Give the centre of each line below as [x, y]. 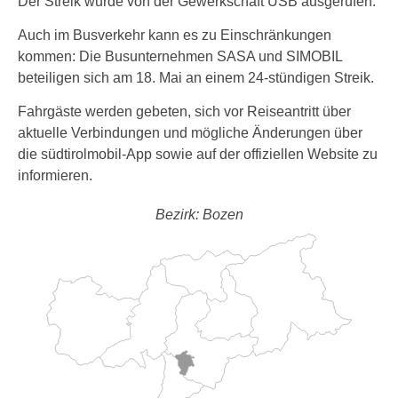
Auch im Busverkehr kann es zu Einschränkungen [175, 35]
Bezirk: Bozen [199, 215]
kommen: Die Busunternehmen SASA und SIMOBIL [180, 56]
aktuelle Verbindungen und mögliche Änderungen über [190, 133]
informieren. [55, 175]
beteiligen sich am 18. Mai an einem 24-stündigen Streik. [196, 78]
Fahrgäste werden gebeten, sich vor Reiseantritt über [184, 111]
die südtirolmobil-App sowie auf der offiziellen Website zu [198, 154]
